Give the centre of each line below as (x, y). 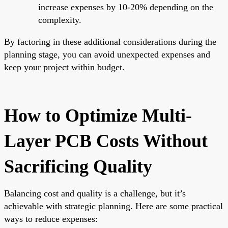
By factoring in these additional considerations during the (110, 41)
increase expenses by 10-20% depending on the (126, 7)
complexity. (60, 20)
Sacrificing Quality (78, 166)
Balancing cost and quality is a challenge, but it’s (95, 193)
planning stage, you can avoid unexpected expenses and (107, 54)
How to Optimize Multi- (98, 115)
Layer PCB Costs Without (106, 141)
